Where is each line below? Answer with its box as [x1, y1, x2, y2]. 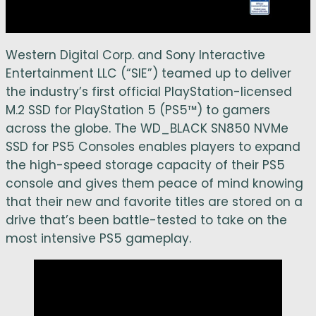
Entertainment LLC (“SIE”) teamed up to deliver [6, 65, 291, 83]
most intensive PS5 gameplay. [6, 230, 191, 248]
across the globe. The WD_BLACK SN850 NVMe [6, 120, 288, 138]
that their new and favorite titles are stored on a [6, 193, 303, 211]
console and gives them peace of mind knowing [6, 175, 303, 193]
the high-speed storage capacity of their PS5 [6, 157, 285, 174]
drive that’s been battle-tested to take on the [6, 212, 287, 229]
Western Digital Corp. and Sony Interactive [6, 47, 265, 64]
